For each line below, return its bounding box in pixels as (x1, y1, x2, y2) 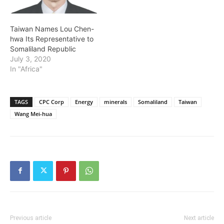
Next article (184, 214, 214, 221)
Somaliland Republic (10, 44, 76, 53)
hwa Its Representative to (10, 34, 93, 43)
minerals (104, 97, 127, 105)
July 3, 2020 (10, 54, 51, 63)
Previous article (10, 214, 51, 221)
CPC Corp (39, 97, 64, 105)
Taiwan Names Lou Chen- (10, 24, 94, 33)
